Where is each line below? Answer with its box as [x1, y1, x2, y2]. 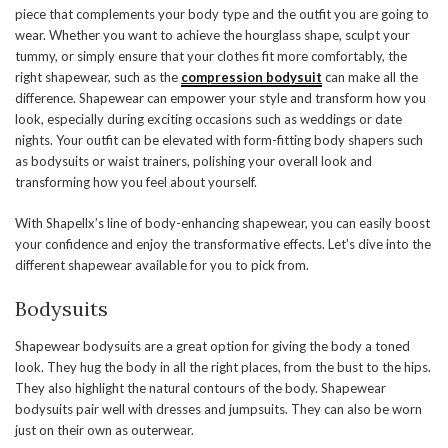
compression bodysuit [181, 69, 322, 86]
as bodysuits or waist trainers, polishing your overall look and [15, 153, 372, 170]
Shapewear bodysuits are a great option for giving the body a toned [15, 338, 410, 355]
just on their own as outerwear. [15, 422, 197, 439]
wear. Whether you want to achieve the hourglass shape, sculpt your [15, 27, 410, 44]
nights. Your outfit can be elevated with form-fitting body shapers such [15, 132, 423, 149]
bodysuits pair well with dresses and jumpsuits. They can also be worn [15, 401, 422, 418]
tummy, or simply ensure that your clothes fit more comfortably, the [15, 48, 407, 65]
